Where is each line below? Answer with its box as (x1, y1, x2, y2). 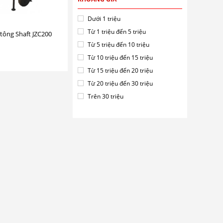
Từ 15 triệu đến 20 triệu (88, 66, 153, 75)
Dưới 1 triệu (88, 14, 120, 23)
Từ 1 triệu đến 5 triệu (88, 27, 146, 36)
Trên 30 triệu (88, 92, 123, 101)
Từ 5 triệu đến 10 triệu (88, 40, 149, 49)
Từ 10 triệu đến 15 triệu (88, 53, 153, 62)
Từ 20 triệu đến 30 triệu (88, 79, 153, 88)
